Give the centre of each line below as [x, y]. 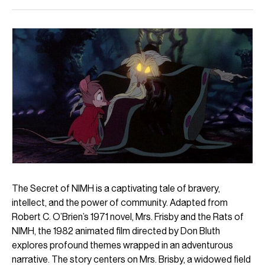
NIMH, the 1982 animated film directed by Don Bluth [116, 231]
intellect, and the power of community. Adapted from [120, 202]
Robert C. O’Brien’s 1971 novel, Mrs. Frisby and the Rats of [128, 216]
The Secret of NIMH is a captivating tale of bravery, [116, 188]
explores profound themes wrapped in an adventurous [122, 245]
